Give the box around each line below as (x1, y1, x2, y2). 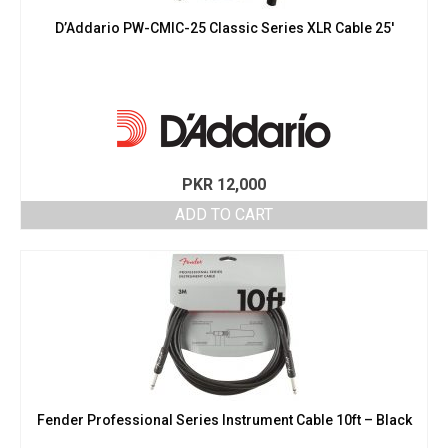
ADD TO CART (175, 205, 273, 225)
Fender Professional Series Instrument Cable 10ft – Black (36, 412, 412, 429)
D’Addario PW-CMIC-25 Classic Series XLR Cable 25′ (54, 20, 394, 37)
